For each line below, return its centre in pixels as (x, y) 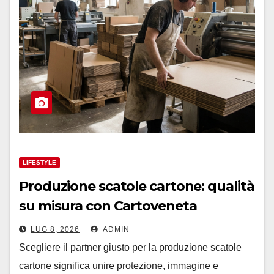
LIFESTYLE (39, 162)
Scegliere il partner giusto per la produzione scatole (130, 247)
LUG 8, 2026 (55, 229)
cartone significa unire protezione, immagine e (119, 266)
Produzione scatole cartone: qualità (137, 186)
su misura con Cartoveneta (108, 206)
